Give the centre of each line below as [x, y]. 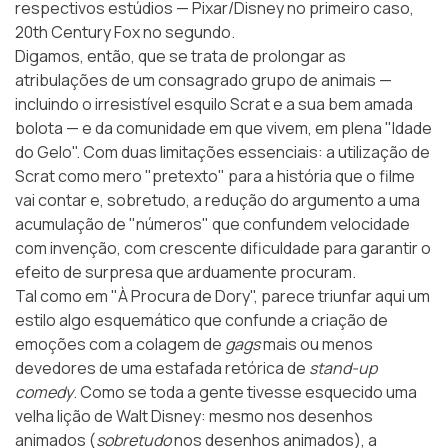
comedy [44, 392]
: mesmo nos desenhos [287, 416]
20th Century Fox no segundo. [125, 32]
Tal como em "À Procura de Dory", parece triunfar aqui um [222, 296]
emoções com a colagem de [120, 344]
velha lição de [65, 416]
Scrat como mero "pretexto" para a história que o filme [215, 176]
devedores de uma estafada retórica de [162, 368]
